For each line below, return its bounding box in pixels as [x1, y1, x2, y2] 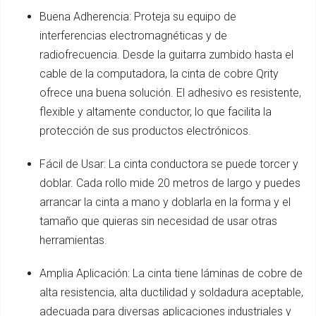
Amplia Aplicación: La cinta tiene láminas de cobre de [39, 266, 303, 280]
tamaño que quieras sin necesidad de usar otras [39, 214, 277, 228]
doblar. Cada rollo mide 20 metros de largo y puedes [39, 176, 300, 190]
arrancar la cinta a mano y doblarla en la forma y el [39, 195, 291, 209]
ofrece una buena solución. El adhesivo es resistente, [39, 85, 301, 99]
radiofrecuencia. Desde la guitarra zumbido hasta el [39, 47, 293, 61]
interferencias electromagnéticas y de [39, 28, 227, 42]
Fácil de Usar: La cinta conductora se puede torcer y [39, 157, 298, 171]
